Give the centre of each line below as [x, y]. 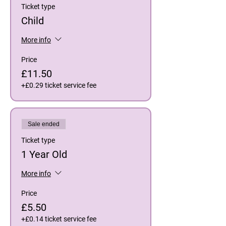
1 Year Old [44, 155]
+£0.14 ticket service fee [59, 219]
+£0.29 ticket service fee [59, 86]
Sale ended [44, 124]
